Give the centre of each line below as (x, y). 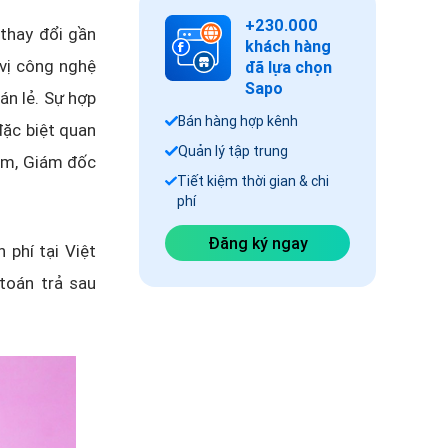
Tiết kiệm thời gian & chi (252, 181)
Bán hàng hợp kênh (238, 121)
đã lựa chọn (288, 67)
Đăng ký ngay (257, 243)
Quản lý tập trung (233, 151)
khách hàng (288, 46)
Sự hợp (70, 98)
